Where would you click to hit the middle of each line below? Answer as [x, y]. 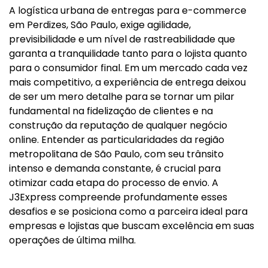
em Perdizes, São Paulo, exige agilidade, [100, 25]
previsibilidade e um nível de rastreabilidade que [122, 39]
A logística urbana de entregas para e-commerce [128, 10]
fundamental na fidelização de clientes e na [111, 111]
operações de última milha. [72, 240]
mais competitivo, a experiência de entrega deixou [127, 82]
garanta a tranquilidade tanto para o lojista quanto [128, 54]
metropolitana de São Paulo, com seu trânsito [116, 154]
